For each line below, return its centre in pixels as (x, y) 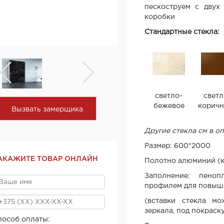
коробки (160, 17)
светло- (169, 96)
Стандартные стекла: (182, 32)
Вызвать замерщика (47, 109)
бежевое (169, 106)
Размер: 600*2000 (177, 146)
